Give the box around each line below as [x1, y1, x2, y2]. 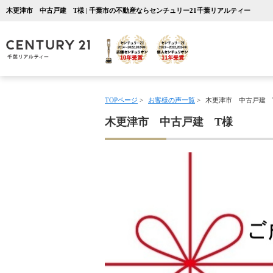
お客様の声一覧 [148, 96, 195, 104]
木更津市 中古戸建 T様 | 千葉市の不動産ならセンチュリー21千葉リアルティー [6, 7, 250, 14]
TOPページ [105, 96, 138, 104]
